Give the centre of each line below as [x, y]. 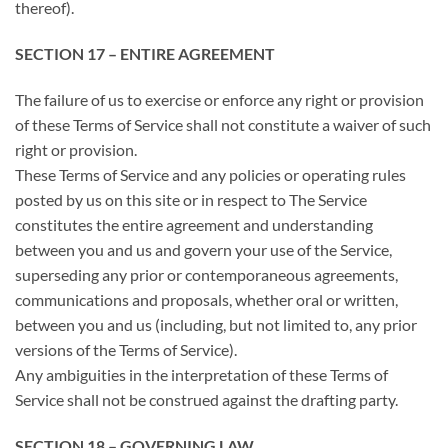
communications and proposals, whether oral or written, [206, 299]
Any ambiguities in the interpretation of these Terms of [201, 374]
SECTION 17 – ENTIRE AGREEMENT [145, 54]
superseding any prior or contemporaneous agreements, [206, 274]
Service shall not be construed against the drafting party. [206, 399]
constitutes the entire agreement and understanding [194, 224]
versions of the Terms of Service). [126, 349]
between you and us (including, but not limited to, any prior [216, 324]
